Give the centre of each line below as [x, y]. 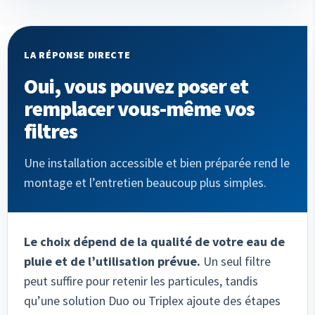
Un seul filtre [237, 261]
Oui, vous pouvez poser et [136, 85]
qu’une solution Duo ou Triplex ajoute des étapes [152, 300]
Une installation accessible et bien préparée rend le [157, 162]
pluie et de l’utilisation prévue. [114, 261]
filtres [51, 130]
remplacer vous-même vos [139, 108]
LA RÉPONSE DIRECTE [77, 54]
